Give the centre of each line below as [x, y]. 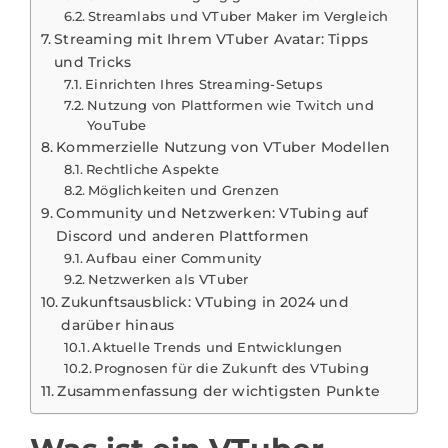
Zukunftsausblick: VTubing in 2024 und [205, 301]
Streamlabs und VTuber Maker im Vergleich [238, 15]
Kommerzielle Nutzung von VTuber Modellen [223, 146]
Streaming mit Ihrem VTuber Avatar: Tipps [211, 38]
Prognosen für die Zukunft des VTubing [231, 367]
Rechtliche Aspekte [152, 168]
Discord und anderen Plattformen [183, 235]
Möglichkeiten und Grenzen [184, 189]
